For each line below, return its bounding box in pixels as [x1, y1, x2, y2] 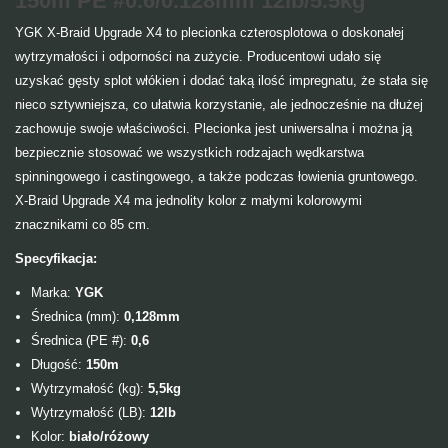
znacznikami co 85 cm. [15, 217, 150, 232]
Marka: [31, 285, 75, 300]
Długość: [31, 357, 86, 372]
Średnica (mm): [31, 309, 124, 324]
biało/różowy [65, 429, 149, 444]
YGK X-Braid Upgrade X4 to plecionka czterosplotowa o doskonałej [15, 25, 404, 40]
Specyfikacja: [15, 251, 97, 266]
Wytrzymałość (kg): [31, 381, 144, 396]
